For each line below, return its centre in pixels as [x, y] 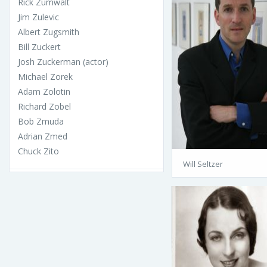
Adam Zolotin [44, 92]
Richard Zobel [44, 107]
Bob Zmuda [41, 122]
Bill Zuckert [39, 47]
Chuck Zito [38, 151]
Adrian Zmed [43, 136]
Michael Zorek [45, 77]
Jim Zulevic [38, 17]
